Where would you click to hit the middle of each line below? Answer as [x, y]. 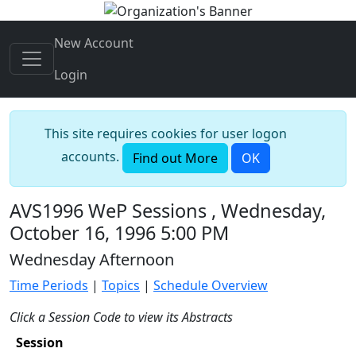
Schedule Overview [211, 285]
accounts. [91, 157]
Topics [121, 285]
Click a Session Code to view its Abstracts [121, 317]
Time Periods [49, 285]
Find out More [175, 158]
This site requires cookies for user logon [165, 133]
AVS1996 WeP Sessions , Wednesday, [168, 210]
